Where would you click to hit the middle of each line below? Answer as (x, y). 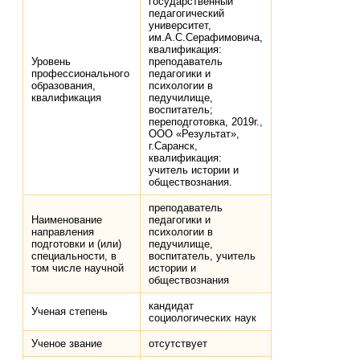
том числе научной (78, 268)
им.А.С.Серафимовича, (206, 38)
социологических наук (203, 318)
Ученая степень (70, 312)
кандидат (172, 306)
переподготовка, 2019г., (206, 122)
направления (63, 232)
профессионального (81, 74)
